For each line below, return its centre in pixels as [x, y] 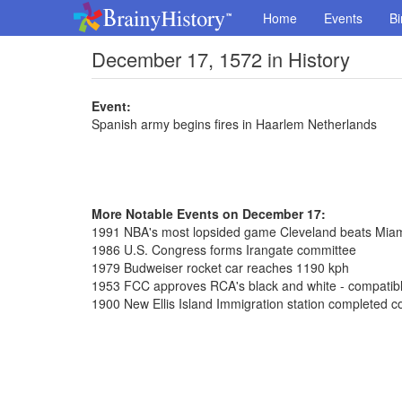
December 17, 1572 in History [221, 59]
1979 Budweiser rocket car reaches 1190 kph [220, 267]
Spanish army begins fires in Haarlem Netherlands [234, 124]
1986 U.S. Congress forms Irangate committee [224, 249]
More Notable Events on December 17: [209, 214]
